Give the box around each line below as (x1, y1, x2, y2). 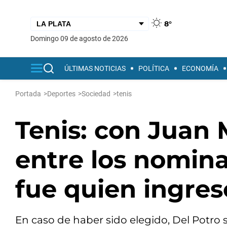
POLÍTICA (138, 64, 169, 72)
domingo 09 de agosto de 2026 (35, 34, 128, 43)
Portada (15, 90, 41, 98)
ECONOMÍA (182, 64, 218, 72)
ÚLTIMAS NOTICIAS (64, 64, 126, 72)
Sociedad (82, 90, 110, 98)
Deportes (47, 90, 75, 98)
